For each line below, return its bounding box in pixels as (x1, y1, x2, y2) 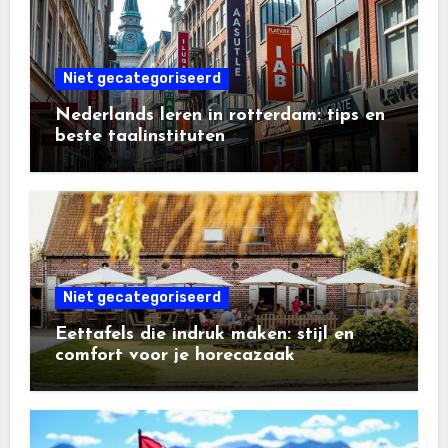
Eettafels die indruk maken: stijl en (54, 324, 354, 344)
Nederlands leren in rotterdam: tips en (54, 105, 385, 125)
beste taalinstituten (54, 126, 225, 146)
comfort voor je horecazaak (54, 345, 295, 365)
